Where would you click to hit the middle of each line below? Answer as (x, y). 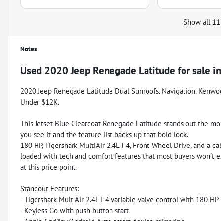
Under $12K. (40, 102)
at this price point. (49, 167)
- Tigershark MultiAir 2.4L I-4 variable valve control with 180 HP (119, 199)
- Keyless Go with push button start (74, 210)
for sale (193, 70)
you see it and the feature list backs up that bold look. (104, 134)
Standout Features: (50, 188)
